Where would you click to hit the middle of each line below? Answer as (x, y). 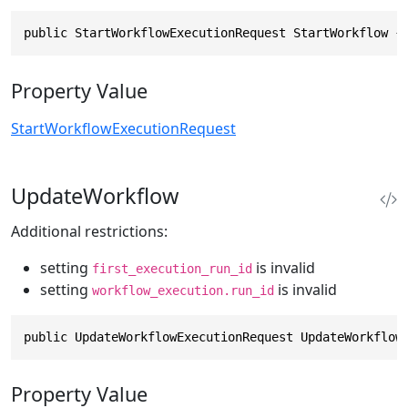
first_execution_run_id (172, 268)
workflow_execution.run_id (183, 290)
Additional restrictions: (89, 231)
